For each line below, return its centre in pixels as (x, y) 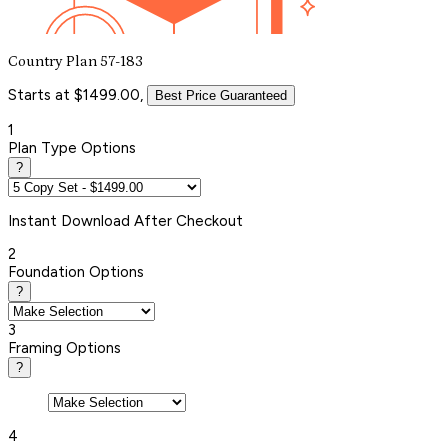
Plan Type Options (72, 147)
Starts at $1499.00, (75, 94)
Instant (34, 220)
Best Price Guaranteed (221, 95)
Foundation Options (76, 271)
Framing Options (64, 347)
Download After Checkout (152, 220)
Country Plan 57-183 (75, 61)
